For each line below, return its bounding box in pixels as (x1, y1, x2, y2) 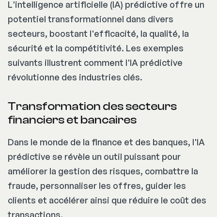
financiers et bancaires (8, 113, 137, 127)
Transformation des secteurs (8, 100, 177, 113)
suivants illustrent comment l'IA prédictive (8, 57, 183, 68)
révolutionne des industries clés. (8, 72, 142, 83)
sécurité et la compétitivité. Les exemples (8, 43, 184, 54)
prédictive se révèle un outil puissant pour (8, 151, 181, 162)
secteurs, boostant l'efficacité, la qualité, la (8, 28, 189, 39)
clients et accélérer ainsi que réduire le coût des (8, 195, 206, 206)
